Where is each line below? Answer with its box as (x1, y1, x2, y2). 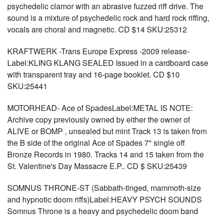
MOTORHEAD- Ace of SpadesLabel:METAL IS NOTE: (7, 102, 193, 113)
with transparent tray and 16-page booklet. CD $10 (7, 69, 180, 80)
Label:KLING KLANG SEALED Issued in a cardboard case (7, 57, 208, 68)
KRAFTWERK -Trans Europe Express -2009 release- (7, 46, 189, 57)
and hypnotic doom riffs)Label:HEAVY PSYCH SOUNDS (7, 194, 202, 205)
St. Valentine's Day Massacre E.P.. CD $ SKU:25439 (7, 160, 187, 171)
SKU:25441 (7, 80, 47, 92)
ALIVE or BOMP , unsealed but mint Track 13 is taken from (7, 125, 207, 137)
